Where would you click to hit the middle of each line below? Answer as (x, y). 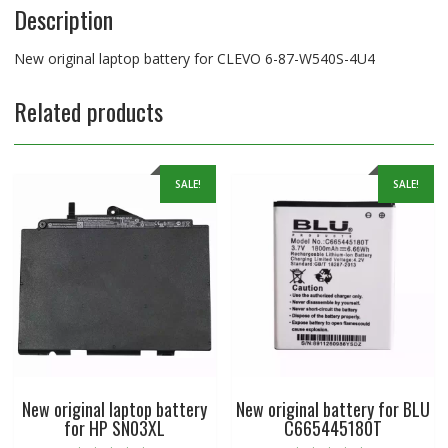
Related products (88, 111)
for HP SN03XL (115, 427)
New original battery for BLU (333, 408)
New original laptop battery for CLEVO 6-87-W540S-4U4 (194, 59)
